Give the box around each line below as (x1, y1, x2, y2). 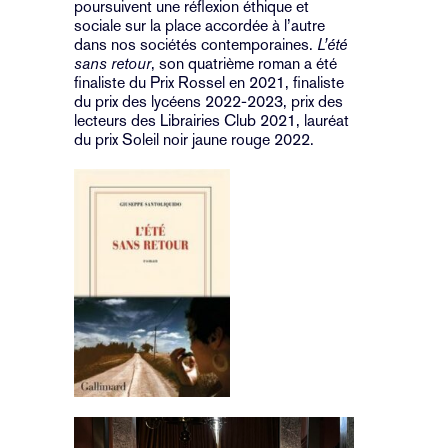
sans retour (74, 53, 151, 73)
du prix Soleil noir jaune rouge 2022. (74, 129, 314, 149)
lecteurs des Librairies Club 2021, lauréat (74, 110, 349, 130)
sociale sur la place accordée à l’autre (74, 15, 325, 35)
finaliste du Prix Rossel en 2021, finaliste (74, 72, 344, 92)
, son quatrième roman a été (151, 53, 337, 73)
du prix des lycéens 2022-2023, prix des (74, 91, 343, 111)
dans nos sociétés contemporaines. (74, 34, 317, 54)
